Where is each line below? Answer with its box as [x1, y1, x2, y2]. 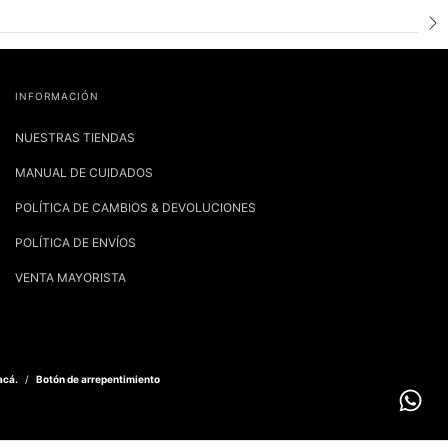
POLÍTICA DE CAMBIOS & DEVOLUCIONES [15, 200, 256, 216]
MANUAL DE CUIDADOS [15, 165, 153, 181]
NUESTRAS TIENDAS [15, 130, 135, 146]
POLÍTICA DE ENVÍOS [15, 235, 136, 251]
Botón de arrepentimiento [36, 373, 160, 386]
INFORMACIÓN [15, 90, 99, 103]
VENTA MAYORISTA [15, 270, 126, 286]
